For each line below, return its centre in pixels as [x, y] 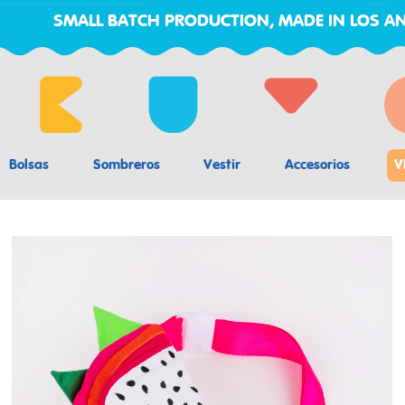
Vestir [222, 166]
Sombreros [126, 166]
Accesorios [318, 166]
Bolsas [28, 166]
